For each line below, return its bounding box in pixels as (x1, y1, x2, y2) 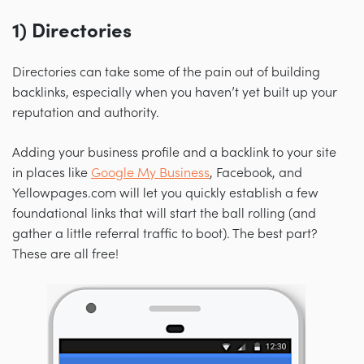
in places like (12, 165, 91, 180)
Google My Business (91, 165, 210, 180)
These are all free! (12, 246, 119, 262)
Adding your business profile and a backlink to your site (12, 145, 336, 160)
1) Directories (12, 19, 132, 42)
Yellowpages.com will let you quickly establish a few (12, 185, 318, 201)
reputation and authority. (12, 105, 159, 120)
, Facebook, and (210, 165, 302, 180)
